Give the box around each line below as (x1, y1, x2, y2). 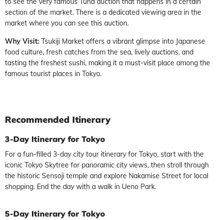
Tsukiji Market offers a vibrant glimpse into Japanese (41, 37, 205, 46)
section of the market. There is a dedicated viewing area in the (5, 8, 201, 17)
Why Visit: (5, 37, 41, 46)
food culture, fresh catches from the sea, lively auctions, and (5, 48, 193, 56)
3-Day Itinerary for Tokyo (5, 134, 105, 144)
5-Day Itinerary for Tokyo (5, 209, 105, 219)
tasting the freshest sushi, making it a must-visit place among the (5, 58, 210, 67)
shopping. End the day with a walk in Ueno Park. (5, 182, 156, 191)
